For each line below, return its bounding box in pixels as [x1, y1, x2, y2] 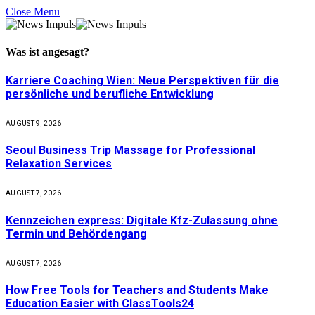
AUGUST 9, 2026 [6, 119, 62, 127]
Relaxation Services [6, 157, 112, 171]
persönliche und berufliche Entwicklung [6, 86, 214, 101]
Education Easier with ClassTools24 [6, 297, 194, 311]
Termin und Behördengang [6, 226, 147, 240]
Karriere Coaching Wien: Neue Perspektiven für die [6, 73, 279, 87]
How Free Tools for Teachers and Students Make [6, 283, 269, 297]
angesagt [42, 46, 84, 58]
